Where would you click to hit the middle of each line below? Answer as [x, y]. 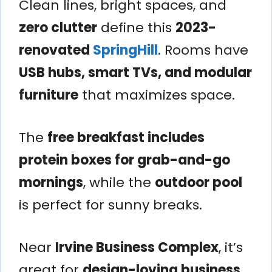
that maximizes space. [157, 95]
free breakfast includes [126, 137]
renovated [56, 50]
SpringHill [125, 50]
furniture [49, 95]
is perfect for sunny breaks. [110, 205]
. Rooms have [203, 50]
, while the [119, 182]
